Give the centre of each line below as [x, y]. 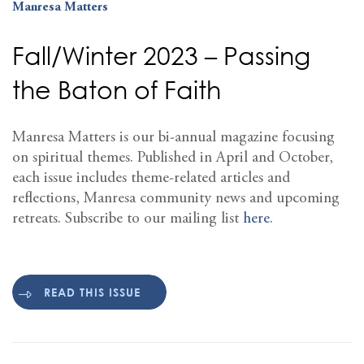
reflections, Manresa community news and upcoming [176, 198]
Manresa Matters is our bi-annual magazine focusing [173, 137]
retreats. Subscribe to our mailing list [128, 219]
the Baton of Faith [117, 89]
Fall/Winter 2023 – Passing [161, 55]
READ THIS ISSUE [92, 292]
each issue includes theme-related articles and [151, 178]
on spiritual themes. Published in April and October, [173, 158]
